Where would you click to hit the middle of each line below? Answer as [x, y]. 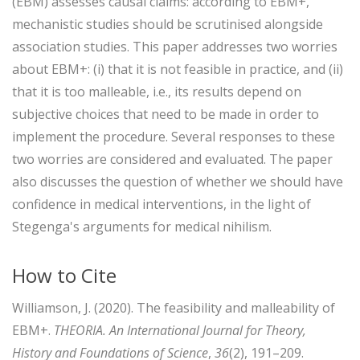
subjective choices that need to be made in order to [166, 114]
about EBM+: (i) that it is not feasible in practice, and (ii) [178, 69]
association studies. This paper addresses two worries [175, 46]
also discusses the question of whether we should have [178, 181]
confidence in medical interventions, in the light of [162, 204]
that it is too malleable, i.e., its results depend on [157, 91]
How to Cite [64, 275]
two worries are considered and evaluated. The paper [172, 159]
